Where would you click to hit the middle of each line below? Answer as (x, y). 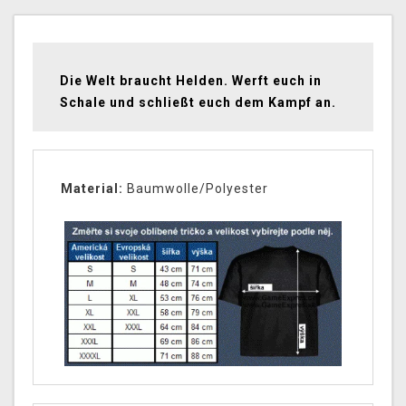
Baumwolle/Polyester (196, 189)
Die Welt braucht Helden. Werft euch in (191, 81)
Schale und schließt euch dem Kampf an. (198, 103)
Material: (92, 189)
